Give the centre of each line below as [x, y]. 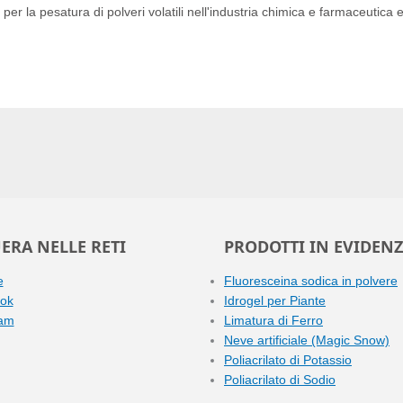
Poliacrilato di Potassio [288, 360]
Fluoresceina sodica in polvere [311, 281]
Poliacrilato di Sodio [280, 380]
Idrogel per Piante [275, 300]
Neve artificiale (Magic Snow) [307, 340]
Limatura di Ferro [273, 320]
